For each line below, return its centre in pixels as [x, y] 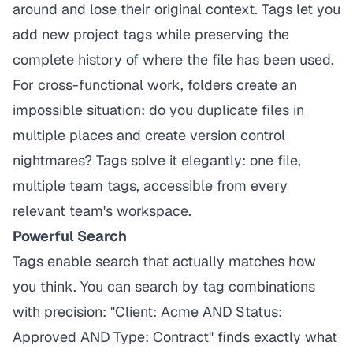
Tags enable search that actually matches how [164, 261]
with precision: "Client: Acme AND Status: [147, 312]
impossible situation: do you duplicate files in [158, 110]
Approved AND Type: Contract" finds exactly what [175, 337]
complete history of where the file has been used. [173, 59]
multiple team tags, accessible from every [150, 186]
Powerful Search [70, 236]
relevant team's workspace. [102, 211]
